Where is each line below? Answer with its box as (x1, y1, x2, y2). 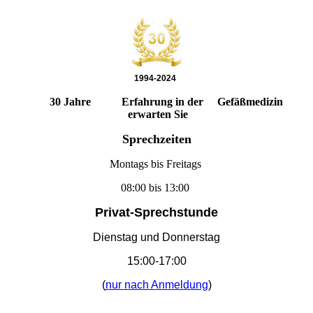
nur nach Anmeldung (105, 278, 208, 291)
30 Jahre (27, 95, 122, 108)
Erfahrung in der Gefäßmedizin (122, 95, 286, 108)
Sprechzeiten (122, 131, 191, 146)
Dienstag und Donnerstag (93, 231, 220, 243)
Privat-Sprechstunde (95, 205, 218, 219)
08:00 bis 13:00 (121, 181, 192, 194)
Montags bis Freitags (109, 157, 204, 170)
